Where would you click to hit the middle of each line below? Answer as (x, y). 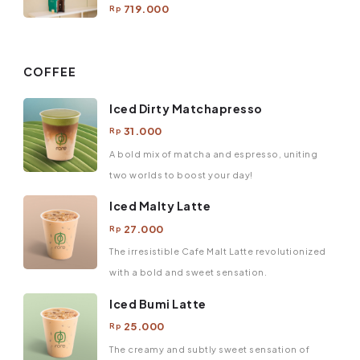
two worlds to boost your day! (181, 174)
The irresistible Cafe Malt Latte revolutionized (218, 252)
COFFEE (50, 72)
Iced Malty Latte (160, 206)
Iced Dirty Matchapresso (186, 108)
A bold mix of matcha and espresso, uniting (213, 153)
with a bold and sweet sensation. (188, 272)
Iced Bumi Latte (158, 303)
